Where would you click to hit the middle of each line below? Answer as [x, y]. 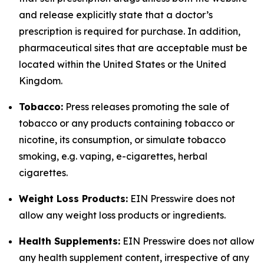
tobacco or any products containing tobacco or [127, 123]
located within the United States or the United [123, 64]
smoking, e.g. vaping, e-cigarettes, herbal [113, 156]
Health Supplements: [70, 241]
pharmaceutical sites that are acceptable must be [133, 48]
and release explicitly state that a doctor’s [116, 15]
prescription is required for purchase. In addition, [130, 31]
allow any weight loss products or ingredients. [122, 215]
